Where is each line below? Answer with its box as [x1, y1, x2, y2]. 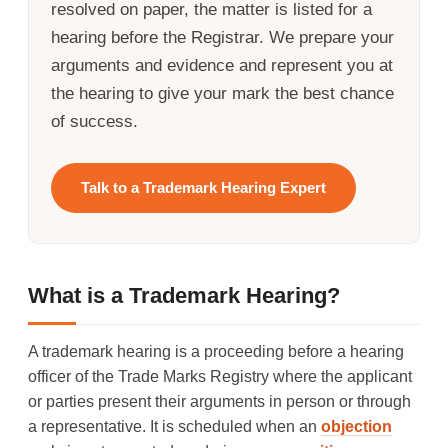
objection [321, 417, 392, 435]
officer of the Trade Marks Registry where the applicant [28, 367, 412, 385]
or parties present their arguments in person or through [28, 392, 411, 410]
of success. [51, 111, 138, 131]
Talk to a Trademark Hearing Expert [81, 178, 326, 196]
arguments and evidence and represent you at [51, 55, 393, 75]
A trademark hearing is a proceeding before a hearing [28, 342, 404, 360]
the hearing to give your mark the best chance [51, 83, 394, 103]
